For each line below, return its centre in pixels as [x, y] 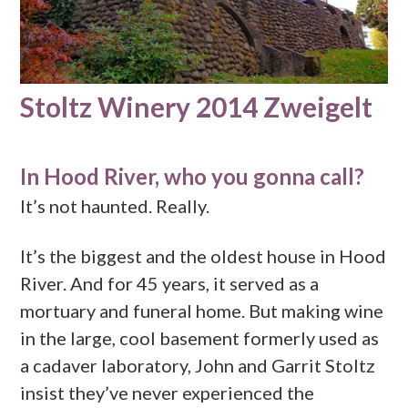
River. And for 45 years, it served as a [170, 283]
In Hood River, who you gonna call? [193, 176]
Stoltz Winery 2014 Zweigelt [197, 106]
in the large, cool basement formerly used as [200, 337]
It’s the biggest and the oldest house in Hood [204, 255]
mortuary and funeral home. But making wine [202, 310]
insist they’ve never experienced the [168, 392]
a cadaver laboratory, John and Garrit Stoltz [198, 365]
